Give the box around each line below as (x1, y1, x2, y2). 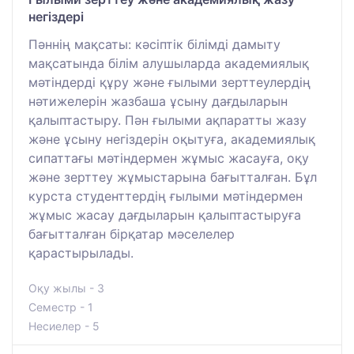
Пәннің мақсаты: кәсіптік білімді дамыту (28, 36, 281, 52)
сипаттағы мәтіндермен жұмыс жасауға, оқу (28, 149, 309, 166)
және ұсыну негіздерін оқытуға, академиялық (28, 130, 315, 147)
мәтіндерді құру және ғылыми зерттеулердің (28, 73, 311, 90)
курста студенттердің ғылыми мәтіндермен (28, 187, 303, 204)
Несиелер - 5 (28, 318, 100, 333)
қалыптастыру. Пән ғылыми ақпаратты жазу (28, 111, 307, 128)
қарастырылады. (28, 244, 134, 261)
